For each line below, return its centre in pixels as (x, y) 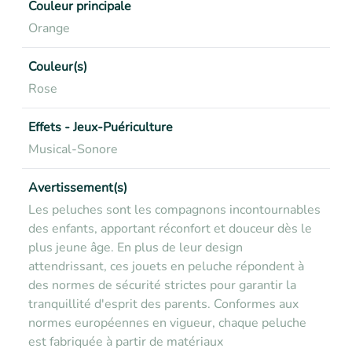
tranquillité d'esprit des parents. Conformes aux (163, 304)
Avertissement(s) (78, 188)
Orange (49, 28)
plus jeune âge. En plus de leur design (136, 247)
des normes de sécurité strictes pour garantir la (162, 285)
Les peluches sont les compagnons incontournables (174, 210)
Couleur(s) (58, 67)
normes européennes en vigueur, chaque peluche (167, 323)
